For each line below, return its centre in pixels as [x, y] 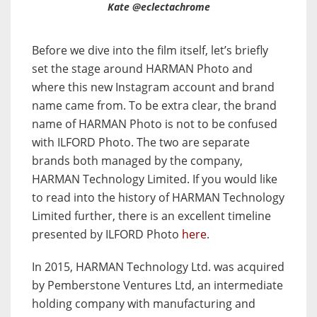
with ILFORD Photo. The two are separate [141, 143]
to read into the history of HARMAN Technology [158, 198]
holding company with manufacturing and [144, 304]
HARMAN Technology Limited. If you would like [155, 179]
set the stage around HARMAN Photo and [142, 69]
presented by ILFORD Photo [107, 235]
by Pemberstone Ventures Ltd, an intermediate [157, 286]
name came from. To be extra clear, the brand [154, 106]
